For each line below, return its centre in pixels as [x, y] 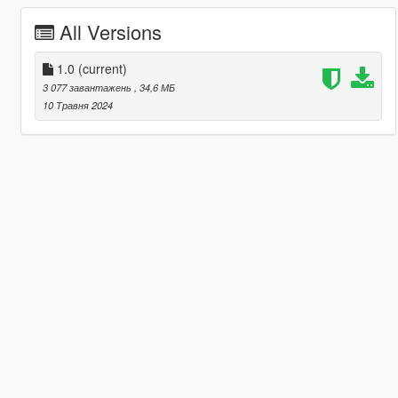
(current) [102, 68]
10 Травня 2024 [77, 104]
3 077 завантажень [88, 87]
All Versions [110, 31]
